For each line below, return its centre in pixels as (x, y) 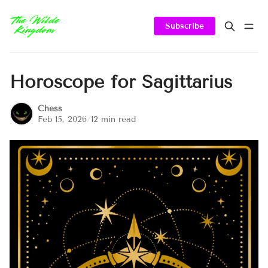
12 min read (114, 119)
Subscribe (185, 26)
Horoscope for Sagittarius (121, 82)
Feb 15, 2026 (63, 119)
